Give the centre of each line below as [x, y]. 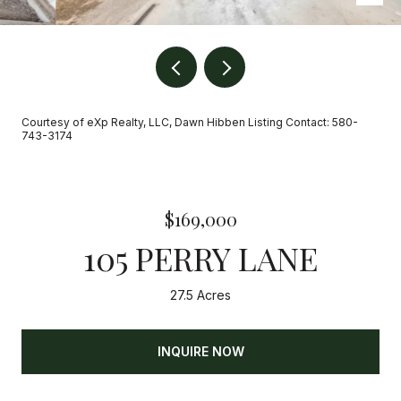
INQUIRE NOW [200, 351]
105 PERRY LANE [200, 258]
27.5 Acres [200, 295]
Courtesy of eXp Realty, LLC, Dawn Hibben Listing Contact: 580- [190, 122]
